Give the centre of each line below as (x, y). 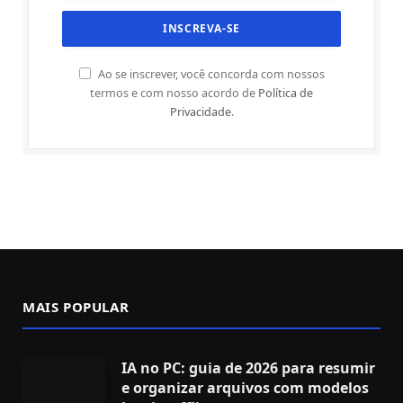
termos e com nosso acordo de (174, 93)
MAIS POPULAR (76, 306)
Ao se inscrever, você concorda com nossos (210, 74)
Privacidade (200, 112)
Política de (286, 93)
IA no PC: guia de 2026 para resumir (248, 367)
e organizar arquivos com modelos (245, 387)
